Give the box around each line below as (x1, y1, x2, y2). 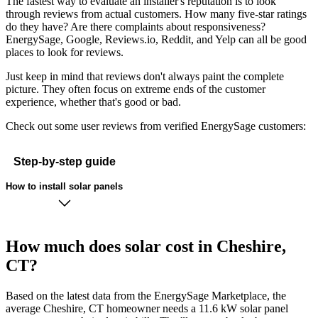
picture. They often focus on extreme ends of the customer (6, 83, 265, 96)
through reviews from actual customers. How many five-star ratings (6, 8, 307, 21)
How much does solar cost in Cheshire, (6, 237, 286, 256)
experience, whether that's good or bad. (6, 96, 181, 109)
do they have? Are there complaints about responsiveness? (6, 21, 265, 33)
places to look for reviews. (6, 46, 124, 59)
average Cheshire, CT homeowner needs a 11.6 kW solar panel (6, 302, 288, 315)
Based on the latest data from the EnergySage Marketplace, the (6, 290, 286, 302)
